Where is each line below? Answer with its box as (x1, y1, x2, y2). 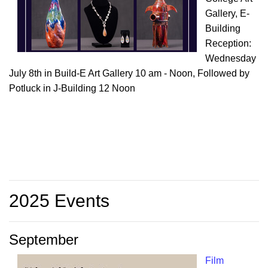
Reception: (205, 38, 251, 49)
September (9, 232, 78, 248)
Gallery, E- (205, 8, 249, 19)
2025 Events (9, 191, 109, 211)
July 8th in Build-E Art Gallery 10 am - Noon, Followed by (9, 68, 249, 79)
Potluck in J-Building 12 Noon (9, 83, 135, 94)
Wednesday (205, 53, 256, 64)
